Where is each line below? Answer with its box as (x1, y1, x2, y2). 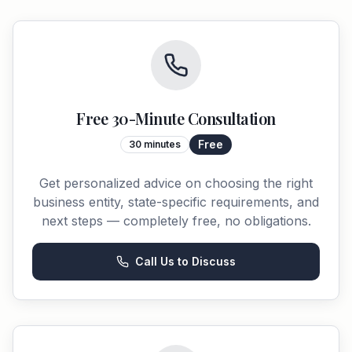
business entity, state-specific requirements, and (33, 194, 319, 210)
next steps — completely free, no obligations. (41, 213, 311, 229)
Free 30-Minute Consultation (76, 108, 276, 129)
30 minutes (129, 138, 181, 150)
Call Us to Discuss (135, 255, 236, 268)
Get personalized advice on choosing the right (39, 175, 313, 191)
